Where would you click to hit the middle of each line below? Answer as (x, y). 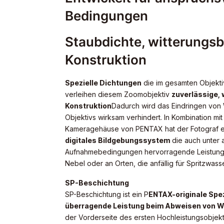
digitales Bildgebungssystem (118, 140)
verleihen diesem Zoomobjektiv (118, 94)
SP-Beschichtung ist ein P (106, 194)
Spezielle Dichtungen (103, 83)
